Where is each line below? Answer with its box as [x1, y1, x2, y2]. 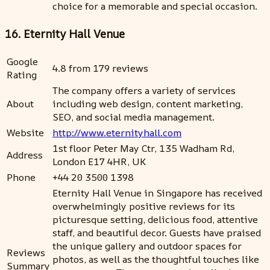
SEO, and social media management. [52, 110, 215, 124]
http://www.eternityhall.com [52, 125, 181, 139]
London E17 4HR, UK [52, 154, 146, 168]
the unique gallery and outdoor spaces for [52, 239, 242, 253]
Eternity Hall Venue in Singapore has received [52, 186, 262, 199]
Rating [7, 67, 37, 81]
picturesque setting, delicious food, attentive [52, 212, 258, 226]
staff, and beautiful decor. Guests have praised [52, 225, 261, 239]
